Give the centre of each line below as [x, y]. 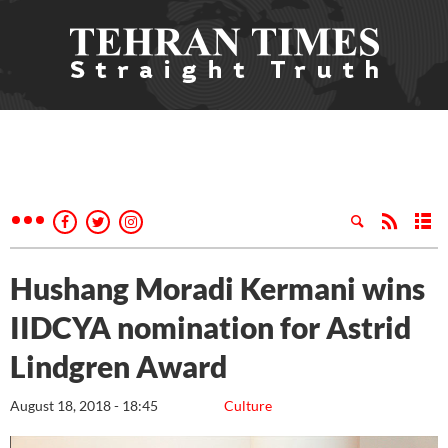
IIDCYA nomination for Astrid [210, 327]
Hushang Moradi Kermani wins [217, 288]
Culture [248, 405]
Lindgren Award [118, 366]
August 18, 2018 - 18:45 [84, 405]
